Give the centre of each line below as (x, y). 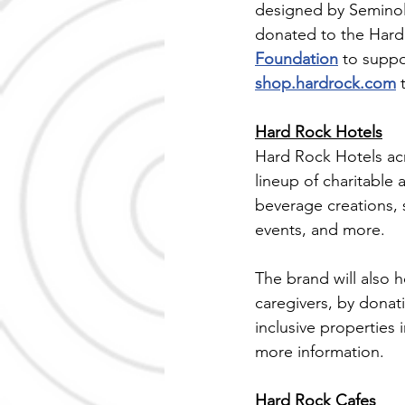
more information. (320, 352)
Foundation (297, 59)
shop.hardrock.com (325, 84)
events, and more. (320, 230)
